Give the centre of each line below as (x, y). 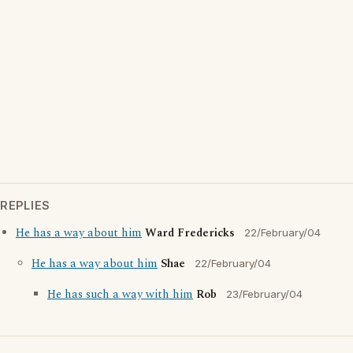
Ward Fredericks (190, 233)
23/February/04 (264, 294)
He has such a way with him (120, 295)
